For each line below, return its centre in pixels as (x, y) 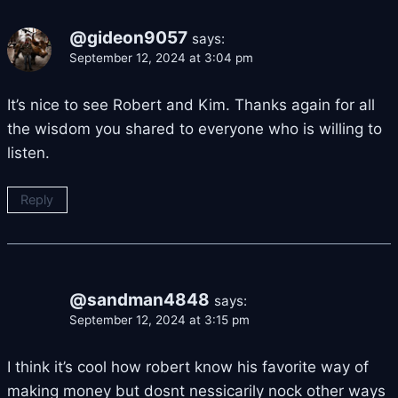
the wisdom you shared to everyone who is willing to (195, 129)
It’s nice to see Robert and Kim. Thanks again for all (191, 105)
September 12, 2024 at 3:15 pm (159, 320)
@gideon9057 (128, 38)
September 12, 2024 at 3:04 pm (161, 58)
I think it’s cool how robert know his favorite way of (188, 367)
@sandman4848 (139, 300)
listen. (28, 153)
